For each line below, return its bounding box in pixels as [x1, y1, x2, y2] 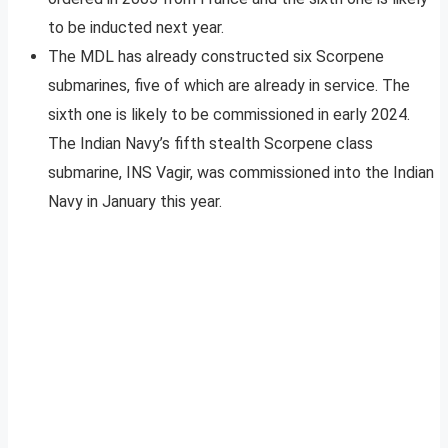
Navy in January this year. [48, 192, 222, 212]
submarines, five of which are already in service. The [48, 76, 410, 96]
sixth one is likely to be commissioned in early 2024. [48, 105, 410, 125]
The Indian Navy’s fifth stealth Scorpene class [48, 134, 373, 154]
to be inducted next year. [48, 18, 224, 38]
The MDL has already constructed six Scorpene [48, 47, 384, 67]
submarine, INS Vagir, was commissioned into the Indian [48, 163, 434, 183]
